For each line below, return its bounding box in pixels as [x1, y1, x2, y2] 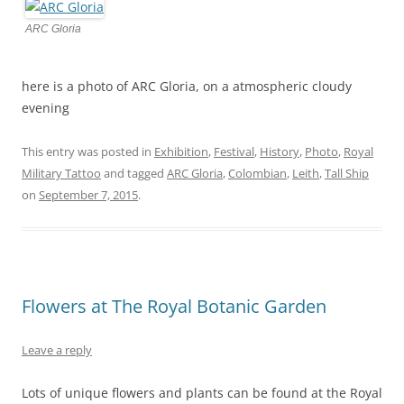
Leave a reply [22, 341, 92, 358]
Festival [214, 142, 254, 160]
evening [22, 98, 69, 116]
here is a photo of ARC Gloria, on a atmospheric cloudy [22, 77, 352, 95]
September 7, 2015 [39, 186, 138, 203]
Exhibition [154, 142, 208, 160]
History [260, 142, 299, 160]
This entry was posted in [22, 142, 154, 160]
